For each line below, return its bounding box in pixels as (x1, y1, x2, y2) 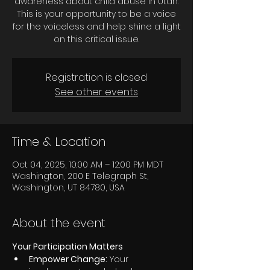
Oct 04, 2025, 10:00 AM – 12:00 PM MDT (12, 159, 163, 171)
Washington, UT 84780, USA (12, 181, 125, 193)
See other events (55, 85, 138, 99)
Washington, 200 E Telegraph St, (12, 170, 148, 182)
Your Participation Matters (12, 240, 123, 253)
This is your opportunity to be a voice (17, 8, 176, 20)
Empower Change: (29, 253, 107, 265)
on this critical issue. (54, 33, 139, 45)
